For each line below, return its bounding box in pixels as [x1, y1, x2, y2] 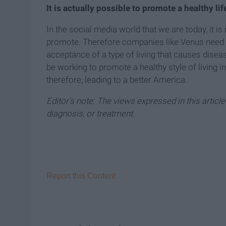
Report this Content [46, 172, 116, 181]
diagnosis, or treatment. [46, 108, 135, 119]
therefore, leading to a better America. [46, 75, 187, 85]
